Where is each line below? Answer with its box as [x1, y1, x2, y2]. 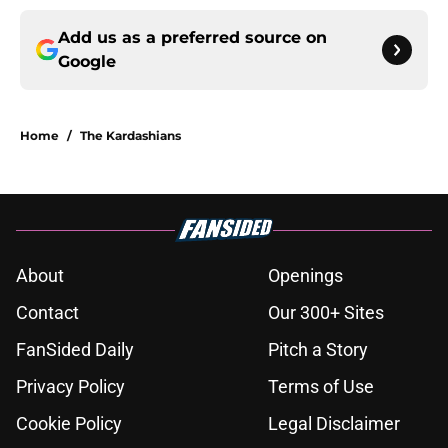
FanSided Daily [16, 339, 134, 361]
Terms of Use [268, 376, 374, 398]
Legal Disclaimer [268, 413, 400, 435]
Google [58, 52, 116, 72]
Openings [268, 265, 343, 287]
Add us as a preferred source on [58, 28, 327, 48]
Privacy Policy [16, 376, 125, 398]
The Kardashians [80, 128, 181, 144]
